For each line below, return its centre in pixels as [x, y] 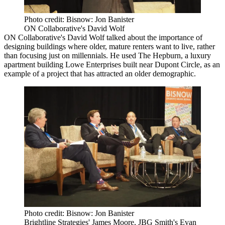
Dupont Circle [177, 64]
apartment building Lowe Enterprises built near [79, 64]
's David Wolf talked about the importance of [132, 37]
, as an [210, 64]
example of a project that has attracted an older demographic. [100, 73]
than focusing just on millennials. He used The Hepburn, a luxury [107, 55]
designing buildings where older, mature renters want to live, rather [109, 46]
